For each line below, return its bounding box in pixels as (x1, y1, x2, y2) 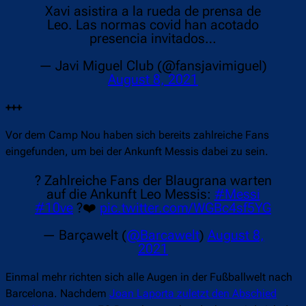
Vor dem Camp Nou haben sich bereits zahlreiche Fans (5, 128, 269, 142)
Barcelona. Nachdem (5, 287, 109, 301)
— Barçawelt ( (42, 227, 126, 244)
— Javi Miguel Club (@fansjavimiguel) (39, 57, 267, 74)
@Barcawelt (126, 227, 199, 244)
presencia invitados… (89, 30, 217, 47)
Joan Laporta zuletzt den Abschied (109, 287, 277, 301)
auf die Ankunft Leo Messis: (46, 186, 214, 203)
